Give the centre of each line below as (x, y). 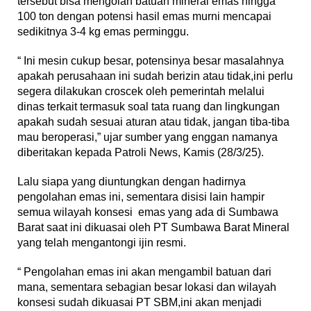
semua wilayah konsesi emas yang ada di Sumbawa (148, 212)
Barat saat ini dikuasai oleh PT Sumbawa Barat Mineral (153, 228)
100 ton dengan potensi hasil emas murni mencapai (144, 17)
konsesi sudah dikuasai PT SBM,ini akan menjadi (140, 303)
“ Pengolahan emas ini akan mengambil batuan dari (144, 272)
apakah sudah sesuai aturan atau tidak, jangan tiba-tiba (153, 122)
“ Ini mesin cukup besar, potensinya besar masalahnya (151, 61)
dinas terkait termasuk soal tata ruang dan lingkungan (149, 107)
